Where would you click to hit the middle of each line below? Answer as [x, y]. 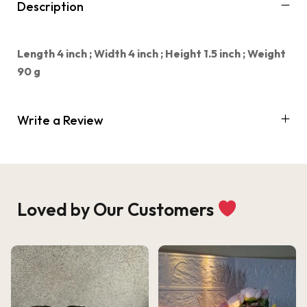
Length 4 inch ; [56, 53]
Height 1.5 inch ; [206, 53]
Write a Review [60, 120]
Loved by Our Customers [117, 209]
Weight [267, 53]
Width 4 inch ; [130, 53]
